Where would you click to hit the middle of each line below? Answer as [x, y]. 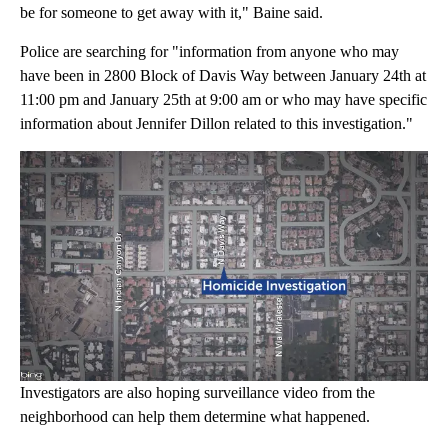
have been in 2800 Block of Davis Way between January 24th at [223, 76]
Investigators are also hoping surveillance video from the [197, 392]
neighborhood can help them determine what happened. [195, 416]
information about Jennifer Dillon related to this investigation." [216, 124]
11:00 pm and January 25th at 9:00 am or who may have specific [223, 100]
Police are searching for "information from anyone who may [209, 52]
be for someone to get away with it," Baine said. [171, 13]
